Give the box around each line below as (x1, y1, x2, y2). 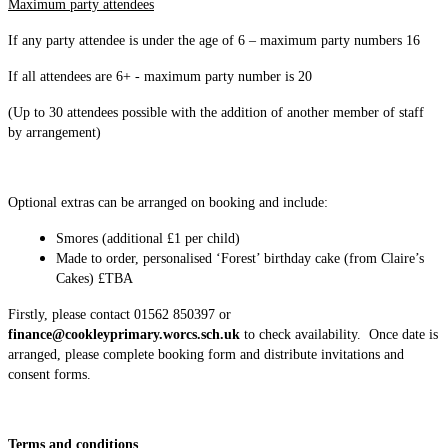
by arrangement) (8, 124, 101, 140)
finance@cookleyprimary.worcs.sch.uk (8, 326, 240, 342)
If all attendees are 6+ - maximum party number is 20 (8, 68, 312, 84)
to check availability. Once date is (244, 326, 438, 342)
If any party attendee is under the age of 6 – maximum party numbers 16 (8, 32, 420, 48)
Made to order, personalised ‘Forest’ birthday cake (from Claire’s (56, 250, 424, 266)
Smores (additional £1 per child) (56, 230, 244, 246)
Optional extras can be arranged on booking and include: (8, 194, 328, 210)
